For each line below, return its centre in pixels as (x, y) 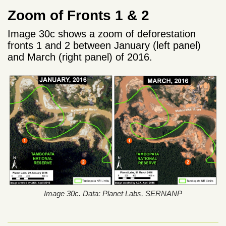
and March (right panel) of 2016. (80, 57)
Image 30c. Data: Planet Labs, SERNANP (113, 194)
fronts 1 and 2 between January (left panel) (104, 46)
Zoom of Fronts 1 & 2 (78, 16)
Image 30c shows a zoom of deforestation (102, 34)
